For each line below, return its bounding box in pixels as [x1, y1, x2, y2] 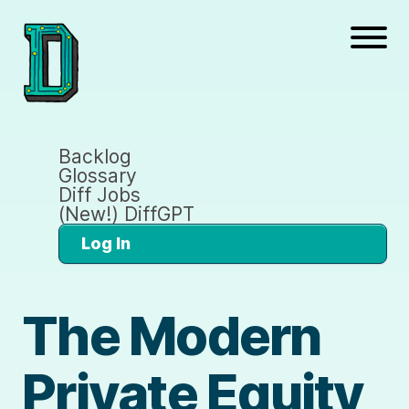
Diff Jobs [58, 183, 141, 206]
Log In [81, 233, 131, 253]
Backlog [58, 144, 131, 168]
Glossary [58, 163, 137, 187]
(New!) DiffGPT [58, 202, 194, 225]
